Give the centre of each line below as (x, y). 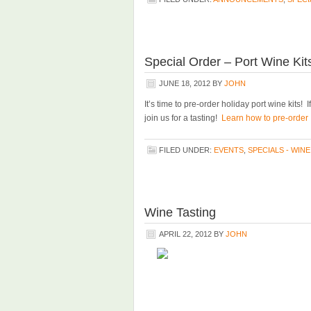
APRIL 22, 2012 (185, 234)
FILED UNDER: (186, 150)
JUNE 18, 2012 (185, 83)
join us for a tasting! (183, 118)
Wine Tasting (180, 212)
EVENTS (229, 150)
